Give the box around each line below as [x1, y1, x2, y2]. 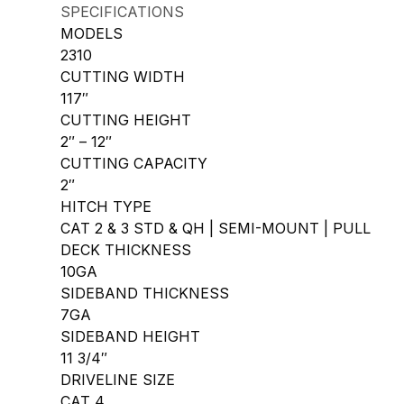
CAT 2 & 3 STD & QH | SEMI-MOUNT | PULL [60, 219, 372, 237]
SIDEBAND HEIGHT [60, 327, 201, 345]
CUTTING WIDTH [60, 68, 186, 86]
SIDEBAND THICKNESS [60, 284, 230, 302]
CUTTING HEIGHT [60, 111, 192, 129]
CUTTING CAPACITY [60, 154, 208, 172]
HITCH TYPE [60, 197, 152, 216]
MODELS [60, 24, 124, 42]
